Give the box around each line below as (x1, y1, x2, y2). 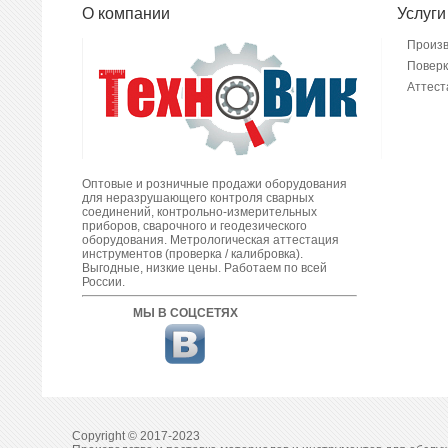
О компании (82, 5, 170, 22)
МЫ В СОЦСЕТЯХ (132, 306, 238, 320)
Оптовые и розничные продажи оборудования (82, 177, 347, 191)
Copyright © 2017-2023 (72, 429, 200, 443)
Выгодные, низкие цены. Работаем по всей (82, 261, 327, 275)
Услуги (397, 5, 446, 22)
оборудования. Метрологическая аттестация (82, 233, 339, 247)
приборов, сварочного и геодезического (82, 219, 307, 233)
